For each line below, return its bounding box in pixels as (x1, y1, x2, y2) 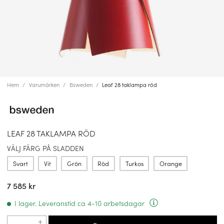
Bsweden (69, 80, 92, 88)
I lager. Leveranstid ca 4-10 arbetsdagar (14, 197, 144, 208)
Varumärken (28, 80, 59, 88)
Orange (159, 158, 182, 167)
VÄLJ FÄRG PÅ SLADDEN (7, 143, 84, 153)
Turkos (125, 158, 143, 167)
